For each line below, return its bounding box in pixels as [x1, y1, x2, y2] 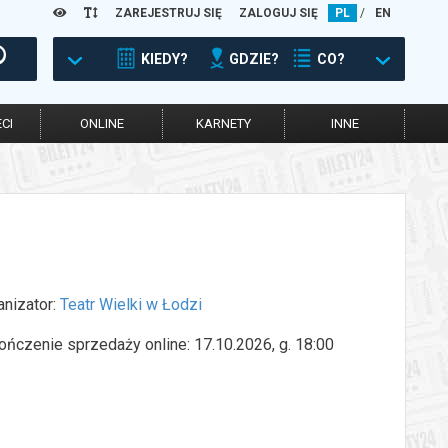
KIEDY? [141, 51, 188, 67]
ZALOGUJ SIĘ [239, 6, 318, 20]
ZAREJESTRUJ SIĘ [115, 6, 222, 20]
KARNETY [196, 116, 251, 131]
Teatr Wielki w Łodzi [60, 294, 202, 314]
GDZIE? [229, 51, 279, 67]
